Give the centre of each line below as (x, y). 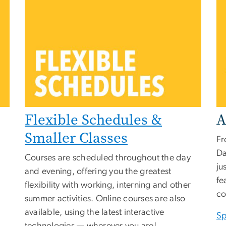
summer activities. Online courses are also (105, 199)
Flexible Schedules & (93, 120)
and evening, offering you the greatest (98, 171)
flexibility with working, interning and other (108, 185)
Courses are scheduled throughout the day (108, 158)
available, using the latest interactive (95, 212)
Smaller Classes (76, 138)
